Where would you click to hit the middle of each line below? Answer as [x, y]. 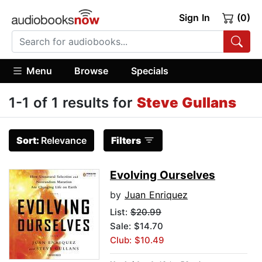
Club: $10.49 [137, 240]
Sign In [194, 18]
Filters [126, 141]
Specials [149, 70]
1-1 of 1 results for [73, 103]
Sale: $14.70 [137, 226]
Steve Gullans [187, 103]
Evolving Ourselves [163, 175]
